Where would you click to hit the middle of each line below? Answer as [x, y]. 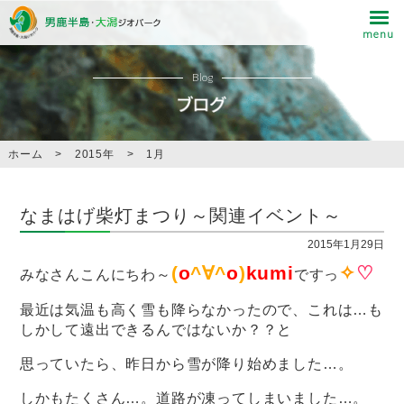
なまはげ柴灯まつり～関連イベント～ [180, 216]
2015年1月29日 [346, 245]
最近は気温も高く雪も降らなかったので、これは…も [202, 310]
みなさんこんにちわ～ [95, 275]
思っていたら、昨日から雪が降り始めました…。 [186, 364]
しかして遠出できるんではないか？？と [156, 330]
